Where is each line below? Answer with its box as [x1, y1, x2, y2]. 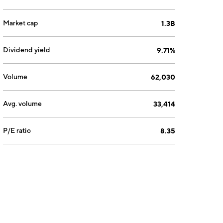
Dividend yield [3, 46, 51, 54]
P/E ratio [3, 126, 31, 134]
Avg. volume [3, 100, 42, 108]
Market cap [3, 19, 38, 27]
